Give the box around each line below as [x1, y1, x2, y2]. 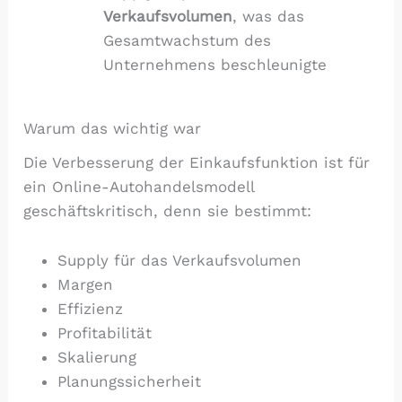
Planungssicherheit [57, 371, 202, 390]
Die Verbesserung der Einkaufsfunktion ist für [23, 153, 371, 172]
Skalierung [57, 347, 137, 366]
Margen [57, 275, 114, 293]
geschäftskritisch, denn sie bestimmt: [23, 202, 312, 221]
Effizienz [57, 299, 124, 318]
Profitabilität [57, 323, 153, 342]
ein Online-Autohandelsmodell [23, 178, 255, 197]
